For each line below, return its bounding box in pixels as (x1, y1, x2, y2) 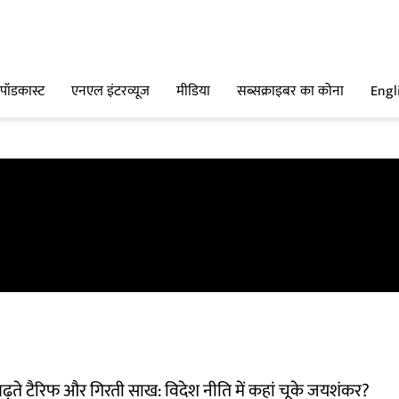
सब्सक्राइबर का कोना (237, 79, 344, 104)
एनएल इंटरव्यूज (71, 79, 150, 104)
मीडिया (176, 79, 210, 104)
